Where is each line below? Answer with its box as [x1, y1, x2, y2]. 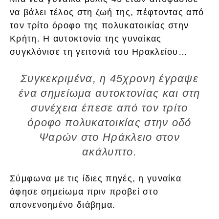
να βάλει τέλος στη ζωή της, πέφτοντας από [10, 7, 204, 17]
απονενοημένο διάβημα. [10, 199, 116, 210]
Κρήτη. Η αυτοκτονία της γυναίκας [10, 33, 162, 44]
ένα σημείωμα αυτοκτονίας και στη [19, 87, 200, 99]
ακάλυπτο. [82, 145, 137, 158]
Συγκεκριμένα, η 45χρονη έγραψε [21, 72, 198, 85]
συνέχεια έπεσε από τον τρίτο [31, 101, 188, 114]
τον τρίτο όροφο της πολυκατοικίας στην [10, 20, 189, 30]
